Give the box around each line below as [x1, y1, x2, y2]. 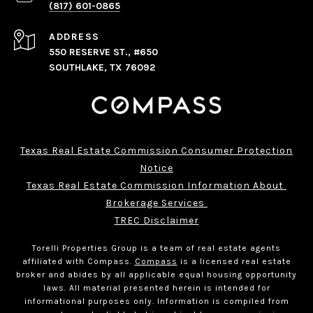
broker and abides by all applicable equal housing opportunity [16, 269, 297, 279]
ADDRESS [49, 30, 100, 43]
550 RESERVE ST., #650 [49, 45, 158, 58]
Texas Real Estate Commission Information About [27, 179, 284, 191]
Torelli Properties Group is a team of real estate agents [32, 242, 281, 253]
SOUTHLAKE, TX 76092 [49, 61, 155, 73]
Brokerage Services [105, 196, 208, 209]
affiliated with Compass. [22, 256, 135, 266]
